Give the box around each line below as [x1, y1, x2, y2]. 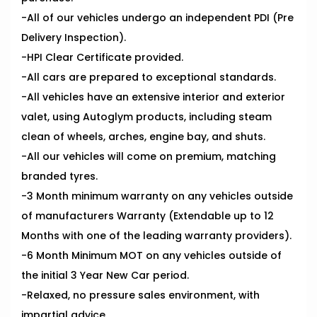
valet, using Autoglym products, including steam [21, 110, 272, 125]
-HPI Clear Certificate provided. [21, 50, 183, 65]
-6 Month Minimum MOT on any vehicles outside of [21, 248, 282, 263]
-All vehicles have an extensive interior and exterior [21, 90, 285, 105]
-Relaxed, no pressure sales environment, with [21, 288, 260, 303]
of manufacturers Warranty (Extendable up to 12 [21, 209, 274, 224]
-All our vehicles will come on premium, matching [21, 149, 276, 164]
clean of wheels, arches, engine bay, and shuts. [21, 129, 265, 144]
